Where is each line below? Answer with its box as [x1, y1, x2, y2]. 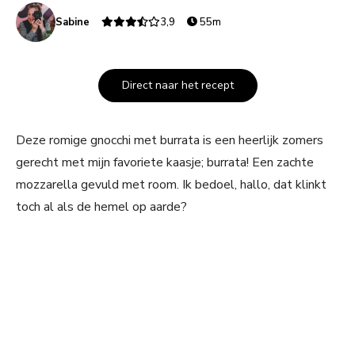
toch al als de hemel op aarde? [16, 198, 187, 216]
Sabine [55, 15, 90, 30]
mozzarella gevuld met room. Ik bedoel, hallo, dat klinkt [16, 176, 326, 194]
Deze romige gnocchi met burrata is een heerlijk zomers [16, 132, 323, 150]
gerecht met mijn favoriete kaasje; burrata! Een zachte [16, 154, 314, 172]
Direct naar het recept [121, 78, 234, 94]
